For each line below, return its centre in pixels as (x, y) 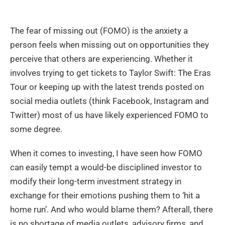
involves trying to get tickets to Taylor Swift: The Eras (110, 73)
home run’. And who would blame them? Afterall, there (111, 209)
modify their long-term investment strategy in (96, 181)
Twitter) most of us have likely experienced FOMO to (109, 115)
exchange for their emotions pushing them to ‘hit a (105, 195)
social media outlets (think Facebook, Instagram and (109, 101)
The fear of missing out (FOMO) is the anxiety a (99, 30)
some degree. (36, 129)
